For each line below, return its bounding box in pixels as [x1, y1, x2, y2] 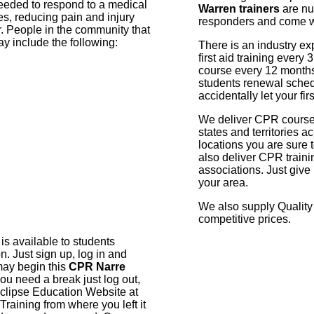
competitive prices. [198, 213, 291, 226]
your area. [198, 177, 248, 189]
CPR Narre [69, 261, 126, 273]
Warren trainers [198, 3, 280, 15]
